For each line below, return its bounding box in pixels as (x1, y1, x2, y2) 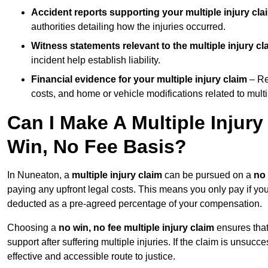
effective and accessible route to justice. (7, 251, 175, 262)
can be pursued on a (162, 170, 254, 181)
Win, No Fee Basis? (7, 136, 187, 158)
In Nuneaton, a (7, 170, 72, 181)
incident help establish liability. (31, 55, 160, 66)
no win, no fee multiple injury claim (59, 223, 214, 233)
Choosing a (7, 223, 59, 233)
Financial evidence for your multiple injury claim (31, 74, 247, 85)
